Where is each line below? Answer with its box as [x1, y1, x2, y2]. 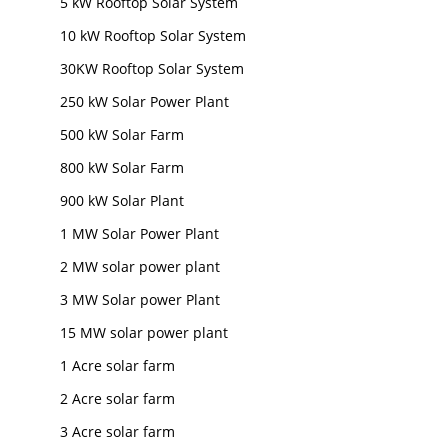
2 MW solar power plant [59, 257, 220, 277]
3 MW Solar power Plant [59, 290, 220, 310]
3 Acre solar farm [59, 422, 175, 442]
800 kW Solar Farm [59, 158, 184, 178]
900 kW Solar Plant [59, 191, 184, 211]
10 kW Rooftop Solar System [59, 26, 246, 46]
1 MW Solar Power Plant [59, 224, 219, 244]
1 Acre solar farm [59, 356, 175, 376]
